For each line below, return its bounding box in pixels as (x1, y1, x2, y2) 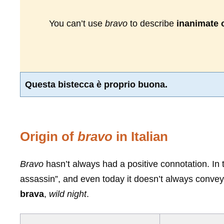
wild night (49, 189, 86, 199)
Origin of (20, 129, 77, 144)
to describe (127, 18, 176, 29)
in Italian (112, 129, 168, 144)
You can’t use (49, 18, 105, 29)
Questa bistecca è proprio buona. (25, 79, 167, 89)
